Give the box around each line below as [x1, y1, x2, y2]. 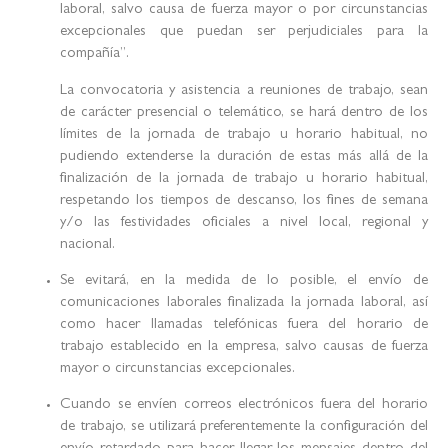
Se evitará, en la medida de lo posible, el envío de [60, 273, 428, 289]
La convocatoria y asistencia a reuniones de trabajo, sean [60, 83, 428, 99]
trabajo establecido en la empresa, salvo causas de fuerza [60, 339, 428, 355]
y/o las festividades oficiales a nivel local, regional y [60, 215, 428, 231]
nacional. [60, 237, 115, 253]
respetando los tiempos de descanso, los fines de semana [60, 193, 428, 209]
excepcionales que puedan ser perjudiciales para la [60, 25, 428, 41]
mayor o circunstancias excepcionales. [60, 361, 295, 377]
